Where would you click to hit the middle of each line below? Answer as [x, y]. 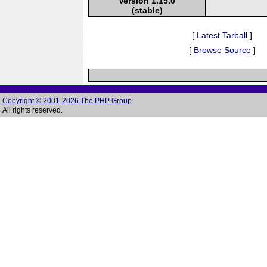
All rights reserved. [33, 110]
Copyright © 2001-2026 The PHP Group [67, 101]
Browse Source [222, 50]
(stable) [147, 10]
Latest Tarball [222, 35]
